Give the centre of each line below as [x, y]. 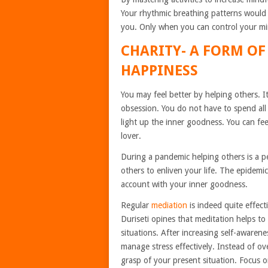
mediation [169, 205]
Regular [136, 205]
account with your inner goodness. [185, 184]
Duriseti [135, 219]
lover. [132, 136]
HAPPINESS [161, 71]
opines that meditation [193, 219]
